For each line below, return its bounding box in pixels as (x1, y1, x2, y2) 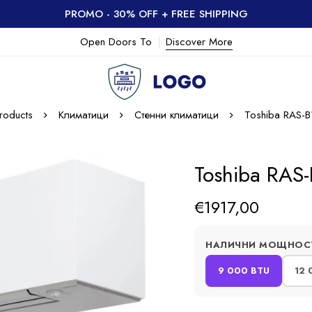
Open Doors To (79, 34, 152, 49)
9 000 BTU (218, 264, 270, 277)
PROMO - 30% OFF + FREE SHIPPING (64, 6, 248, 22)
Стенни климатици (134, 107, 219, 123)
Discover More (165, 34, 233, 49)
